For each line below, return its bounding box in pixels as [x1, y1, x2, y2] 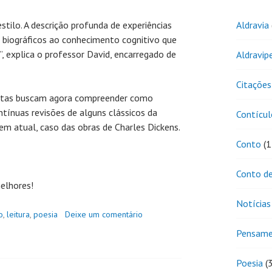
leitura [7, 209, 30, 220]
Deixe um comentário [65, 209, 143, 220]
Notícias [236, 197, 271, 210]
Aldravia [236, 19, 269, 32]
